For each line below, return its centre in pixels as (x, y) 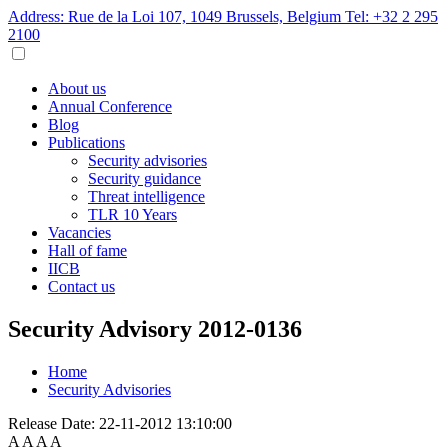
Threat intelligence (146, 196)
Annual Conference (110, 106)
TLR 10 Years (132, 214)
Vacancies (79, 232)
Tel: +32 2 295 (391, 16)
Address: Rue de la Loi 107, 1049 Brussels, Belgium (176, 16)
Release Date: (51, 423)
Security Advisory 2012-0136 (155, 328)
